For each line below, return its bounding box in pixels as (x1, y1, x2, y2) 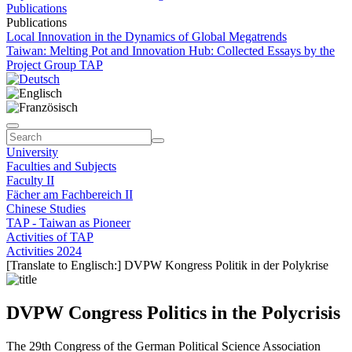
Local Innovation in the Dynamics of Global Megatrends (6, 30, 287, 43)
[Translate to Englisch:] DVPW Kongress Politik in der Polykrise (6, 258, 328, 272)
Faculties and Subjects (6, 159, 116, 173)
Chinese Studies (6, 202, 86, 215)
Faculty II (6, 174, 54, 187)
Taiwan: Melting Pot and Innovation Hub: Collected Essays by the (6, 44, 335, 57)
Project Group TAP (6, 58, 103, 71)
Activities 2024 (6, 244, 82, 258)
